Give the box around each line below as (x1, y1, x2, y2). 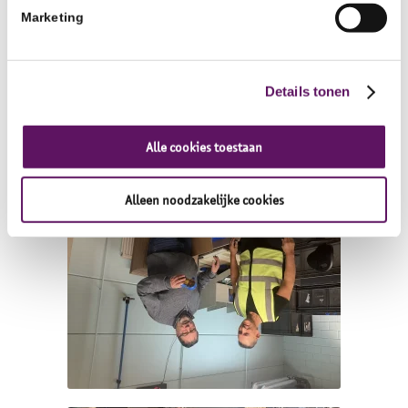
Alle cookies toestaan (146, 138, 262, 155)
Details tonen (265, 83, 351, 99)
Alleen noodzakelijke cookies (124, 191, 284, 208)
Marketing (21, 10, 84, 25)
